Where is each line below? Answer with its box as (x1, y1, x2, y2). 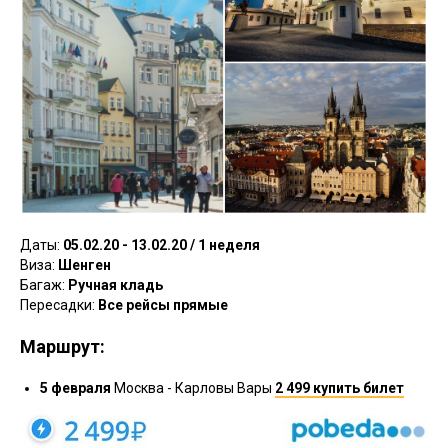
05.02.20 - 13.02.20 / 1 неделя (63, 237, 260, 253)
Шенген (58, 257, 111, 273)
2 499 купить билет (275, 380, 404, 396)
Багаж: (20, 277, 68, 293)
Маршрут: (20, 336, 105, 357)
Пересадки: (20, 297, 98, 313)
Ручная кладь (68, 277, 163, 293)
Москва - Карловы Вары (111, 380, 275, 396)
